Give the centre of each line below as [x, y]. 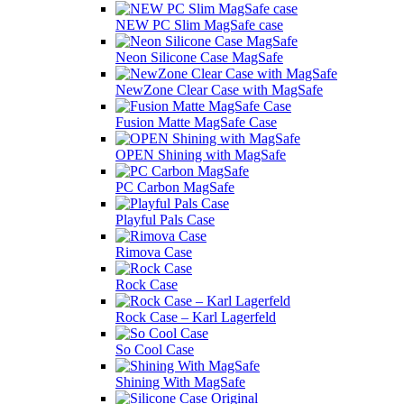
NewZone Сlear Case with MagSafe [219, 89]
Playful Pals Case [165, 219]
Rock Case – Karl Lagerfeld [196, 317]
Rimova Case [154, 252]
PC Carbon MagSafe [175, 187]
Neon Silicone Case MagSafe [199, 57]
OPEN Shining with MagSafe [201, 154]
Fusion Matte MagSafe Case [196, 122]
